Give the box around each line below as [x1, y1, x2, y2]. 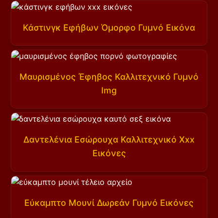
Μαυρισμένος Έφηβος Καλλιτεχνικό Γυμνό [19, 71, 199, 82]
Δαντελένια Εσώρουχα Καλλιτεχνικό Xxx [23, 134, 195, 145]
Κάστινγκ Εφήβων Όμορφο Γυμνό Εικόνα [23, 22, 195, 33]
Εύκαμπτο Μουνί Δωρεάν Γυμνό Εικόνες [24, 197, 194, 208]
